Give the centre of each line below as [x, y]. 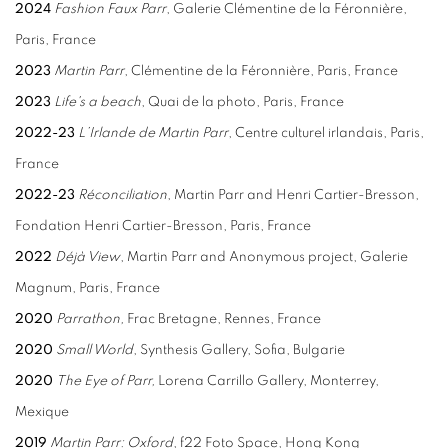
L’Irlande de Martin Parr [153, 132]
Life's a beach [97, 101]
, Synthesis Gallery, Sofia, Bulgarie [239, 349]
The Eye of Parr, [105, 380]
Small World [93, 349]
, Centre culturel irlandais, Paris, [326, 132]
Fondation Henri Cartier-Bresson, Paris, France [163, 225]
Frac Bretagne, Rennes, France [224, 318]
